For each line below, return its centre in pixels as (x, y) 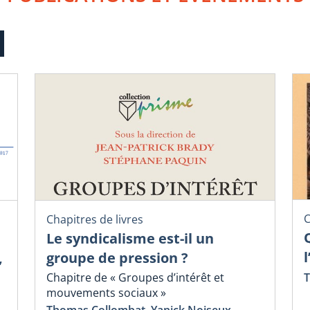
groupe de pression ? (117, 257)
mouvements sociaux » (106, 293)
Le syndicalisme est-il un (130, 238)
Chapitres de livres (95, 219)
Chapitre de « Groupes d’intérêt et (135, 278)
